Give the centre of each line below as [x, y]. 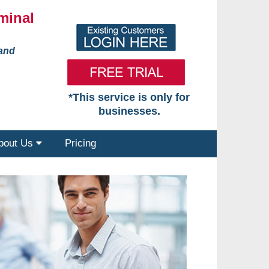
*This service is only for [129, 97]
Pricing [80, 143]
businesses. [129, 111]
